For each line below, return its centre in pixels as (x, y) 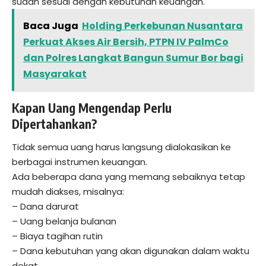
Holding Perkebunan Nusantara (162, 26)
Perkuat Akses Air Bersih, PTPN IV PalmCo (126, 42)
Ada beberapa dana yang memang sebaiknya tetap (129, 177)
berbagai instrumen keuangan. (80, 162)
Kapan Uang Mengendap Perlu (92, 107)
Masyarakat (55, 74)
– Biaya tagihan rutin (57, 236)
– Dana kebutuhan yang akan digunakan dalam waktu (131, 251)
